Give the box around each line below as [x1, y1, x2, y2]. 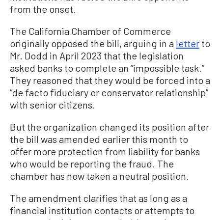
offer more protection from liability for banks [10, 145, 200, 157]
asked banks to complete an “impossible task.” [10, 61, 204, 74]
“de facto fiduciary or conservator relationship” [10, 86, 208, 98]
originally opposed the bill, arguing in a [10, 37, 176, 49]
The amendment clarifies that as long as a [10, 192, 187, 204]
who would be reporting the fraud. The [10, 157, 174, 169]
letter [176, 37, 199, 49]
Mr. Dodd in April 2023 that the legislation [10, 49, 184, 61]
